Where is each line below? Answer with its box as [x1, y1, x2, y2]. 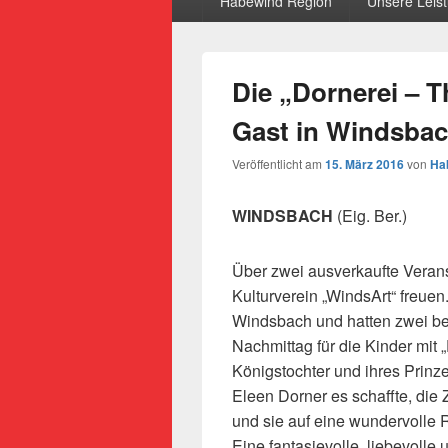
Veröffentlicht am [232, 155, 325, 172]
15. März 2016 [325, 155, 404, 173]
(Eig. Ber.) [333, 204, 407, 227]
